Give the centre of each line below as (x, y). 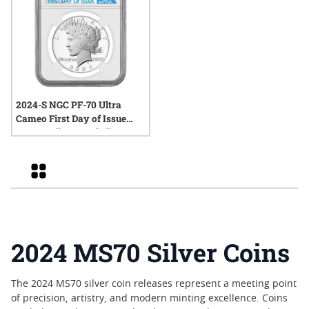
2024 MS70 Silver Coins (150, 252)
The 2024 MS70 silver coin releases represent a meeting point (154, 284)
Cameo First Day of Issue (71, 119)
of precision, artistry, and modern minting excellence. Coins (149, 299)
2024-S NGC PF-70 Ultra (69, 105)
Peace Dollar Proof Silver (71, 132)
